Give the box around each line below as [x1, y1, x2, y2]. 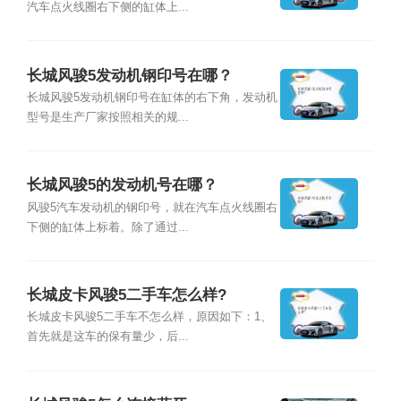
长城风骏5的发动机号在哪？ [26, 176, 218, 194]
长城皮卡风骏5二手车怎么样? [26, 286, 226, 304]
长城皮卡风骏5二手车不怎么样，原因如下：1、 [26, 311, 272, 324]
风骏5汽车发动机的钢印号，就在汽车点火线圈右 [26, 200, 277, 214]
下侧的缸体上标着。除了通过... [26, 220, 189, 234]
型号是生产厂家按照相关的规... [26, 110, 189, 124]
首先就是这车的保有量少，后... [26, 330, 189, 344]
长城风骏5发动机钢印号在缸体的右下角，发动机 [26, 90, 277, 104]
